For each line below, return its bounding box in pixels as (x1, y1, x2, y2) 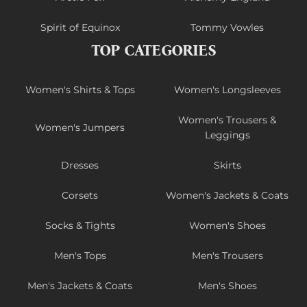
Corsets (62, 189, 98, 202)
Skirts (213, 159, 241, 172)
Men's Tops (53, 249, 106, 262)
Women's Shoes (188, 219, 266, 232)
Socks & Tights (45, 219, 115, 232)
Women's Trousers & (178, 114, 276, 127)
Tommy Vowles (191, 21, 264, 34)
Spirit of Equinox (40, 21, 120, 34)
